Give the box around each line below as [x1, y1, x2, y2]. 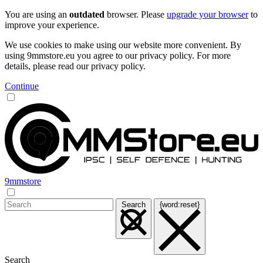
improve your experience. [5, 20, 99, 30]
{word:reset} [160, 200, 200, 209]
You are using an [5, 9, 69, 19]
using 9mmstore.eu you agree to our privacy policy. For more [5, 50, 231, 60]
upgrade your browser [167, 9, 248, 19]
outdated [69, 9, 104, 19]
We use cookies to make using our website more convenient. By [5, 40, 241, 50]
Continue [5, 81, 39, 91]
